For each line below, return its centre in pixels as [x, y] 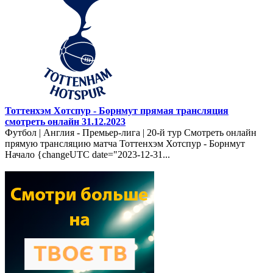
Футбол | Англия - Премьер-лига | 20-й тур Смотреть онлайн [131, 132]
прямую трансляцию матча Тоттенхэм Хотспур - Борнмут [125, 143]
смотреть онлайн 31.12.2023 [65, 121]
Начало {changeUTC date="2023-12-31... [87, 154]
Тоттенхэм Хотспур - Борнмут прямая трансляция [117, 110]
